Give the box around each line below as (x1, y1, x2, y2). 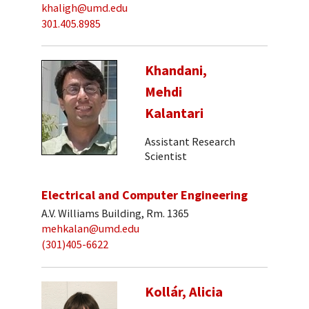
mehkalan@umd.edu (41, 221, 139, 236)
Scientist (145, 148, 187, 163)
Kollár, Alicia (145, 282, 223, 301)
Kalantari (145, 104, 203, 123)
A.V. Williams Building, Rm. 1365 (41, 206, 189, 220)
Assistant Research (145, 134, 235, 148)
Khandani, (145, 61, 207, 80)
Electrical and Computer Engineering (41, 187, 248, 203)
